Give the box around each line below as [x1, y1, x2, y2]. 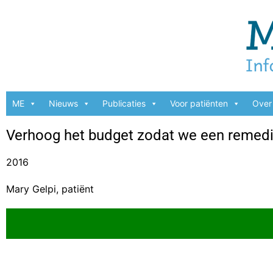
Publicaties [102, 98, 146, 108]
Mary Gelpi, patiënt [6, 183, 94, 195]
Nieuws [49, 98, 78, 108]
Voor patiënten [170, 98, 228, 108]
